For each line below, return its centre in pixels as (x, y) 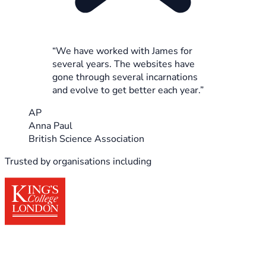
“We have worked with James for (122, 51)
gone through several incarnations (125, 77)
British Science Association (86, 139)
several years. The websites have (123, 64)
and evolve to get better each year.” (128, 90)
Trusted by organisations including (78, 161)
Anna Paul (50, 126)
